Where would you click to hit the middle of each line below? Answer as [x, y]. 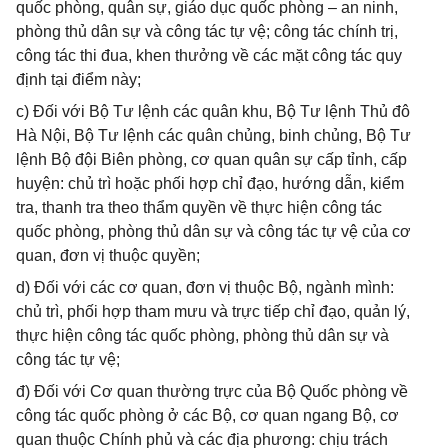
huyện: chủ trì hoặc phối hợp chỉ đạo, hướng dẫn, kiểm [210, 183]
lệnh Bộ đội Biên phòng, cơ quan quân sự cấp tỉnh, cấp [211, 159]
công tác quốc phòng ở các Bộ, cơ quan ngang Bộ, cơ [207, 415]
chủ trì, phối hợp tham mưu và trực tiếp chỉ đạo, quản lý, [213, 311]
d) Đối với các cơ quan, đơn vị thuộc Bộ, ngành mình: [205, 287]
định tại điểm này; [78, 79]
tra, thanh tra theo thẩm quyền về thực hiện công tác [199, 207]
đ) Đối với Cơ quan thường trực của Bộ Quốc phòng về [212, 391]
